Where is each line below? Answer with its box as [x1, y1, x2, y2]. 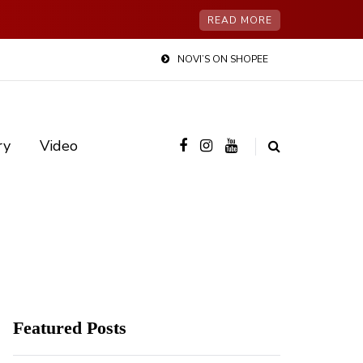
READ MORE [207, 14, 272, 28]
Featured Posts [13, 318, 126, 339]
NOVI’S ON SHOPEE [177, 53, 268, 66]
